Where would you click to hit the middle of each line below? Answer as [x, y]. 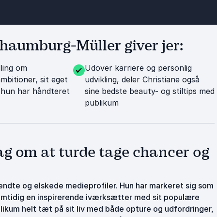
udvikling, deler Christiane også [142, 79]
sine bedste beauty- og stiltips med [149, 91]
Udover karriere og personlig [138, 68]
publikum [101, 103]
